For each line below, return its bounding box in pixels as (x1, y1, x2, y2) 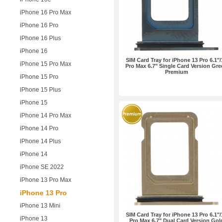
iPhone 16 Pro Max (20, 9, 71, 16)
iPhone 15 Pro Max (20, 60, 71, 67)
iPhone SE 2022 (20, 164, 64, 170)
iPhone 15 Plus (20, 86, 61, 93)
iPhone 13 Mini (20, 202, 60, 209)
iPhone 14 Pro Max (20, 112, 71, 119)
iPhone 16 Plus (20, 35, 61, 42)
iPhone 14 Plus (20, 138, 61, 145)
